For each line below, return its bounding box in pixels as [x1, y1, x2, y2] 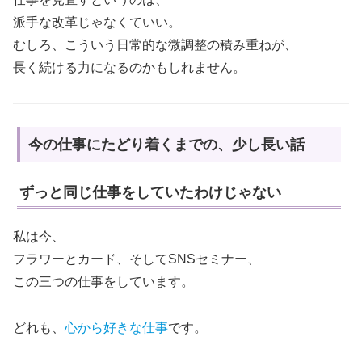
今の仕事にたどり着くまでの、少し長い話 [28, 137, 305, 154]
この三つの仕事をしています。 [13, 275, 194, 289]
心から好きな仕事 [65, 321, 168, 335]
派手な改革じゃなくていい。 [13, 15, 181, 29]
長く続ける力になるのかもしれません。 [13, 60, 246, 74]
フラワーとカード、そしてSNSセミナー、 [13, 252, 260, 267]
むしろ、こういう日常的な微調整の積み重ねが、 [13, 37, 297, 52]
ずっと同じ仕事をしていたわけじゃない [19, 184, 281, 201]
